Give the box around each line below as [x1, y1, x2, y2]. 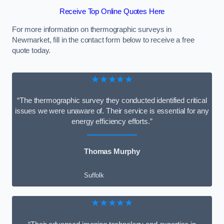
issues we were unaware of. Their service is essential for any [14, 107, 209, 115]
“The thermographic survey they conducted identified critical [17, 96, 207, 105]
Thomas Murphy [83, 147, 140, 155]
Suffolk [83, 171, 104, 179]
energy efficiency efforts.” [71, 117, 152, 126]
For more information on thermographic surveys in [12, 25, 172, 33]
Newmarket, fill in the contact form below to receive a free [12, 35, 194, 44]
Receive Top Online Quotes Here [59, 7, 165, 16]
